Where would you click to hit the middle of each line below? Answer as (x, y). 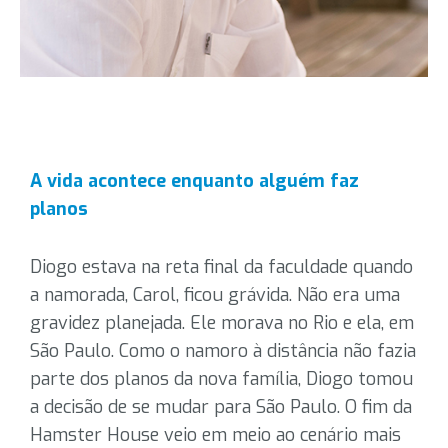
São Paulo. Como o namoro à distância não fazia (223, 351)
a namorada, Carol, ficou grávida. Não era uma (215, 295)
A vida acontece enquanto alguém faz (194, 181)
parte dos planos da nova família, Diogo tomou (221, 379)
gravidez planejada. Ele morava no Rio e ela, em (222, 323)
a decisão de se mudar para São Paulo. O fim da (221, 407)
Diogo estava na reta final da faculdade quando (221, 267)
